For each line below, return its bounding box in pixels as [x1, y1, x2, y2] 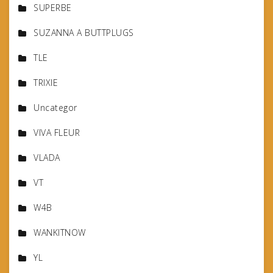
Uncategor [34, 102, 77, 114]
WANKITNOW [34, 227, 86, 239]
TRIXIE [34, 77, 58, 89]
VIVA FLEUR [34, 127, 80, 139]
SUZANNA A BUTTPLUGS [34, 27, 134, 39]
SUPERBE [34, 2, 72, 14]
